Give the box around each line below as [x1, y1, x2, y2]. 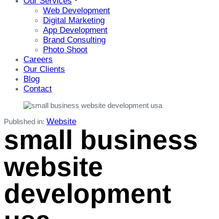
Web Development [43, 5, 110, 15]
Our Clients [23, 64, 65, 74]
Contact [23, 84, 52, 93]
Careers [23, 54, 53, 64]
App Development [43, 25, 108, 35]
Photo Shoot [43, 44, 88, 54]
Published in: [4, 117, 44, 126]
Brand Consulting [43, 35, 106, 44]
